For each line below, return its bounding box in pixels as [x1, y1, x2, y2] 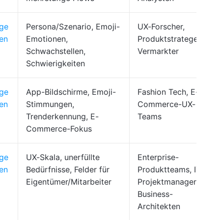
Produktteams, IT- [137, 165, 204, 174]
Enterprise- [137, 152, 179, 162]
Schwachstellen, [26, 46, 85, 56]
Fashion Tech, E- [137, 87, 199, 97]
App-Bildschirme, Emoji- [26, 87, 116, 97]
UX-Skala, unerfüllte [26, 152, 100, 162]
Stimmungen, [26, 99, 74, 109]
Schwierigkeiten [26, 58, 85, 68]
